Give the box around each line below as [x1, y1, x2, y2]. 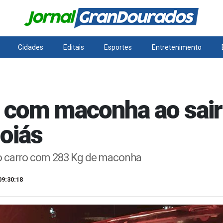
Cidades [18, 43, 44, 51]
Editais [63, 43, 85, 51]
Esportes [104, 43, 132, 51]
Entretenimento [151, 43, 202, 51]
